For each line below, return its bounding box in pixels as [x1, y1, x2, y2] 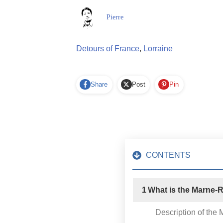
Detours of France [76, 44, 139, 53]
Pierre [107, 13, 124, 21]
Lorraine [143, 44, 173, 53]
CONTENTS [146, 150, 191, 159]
